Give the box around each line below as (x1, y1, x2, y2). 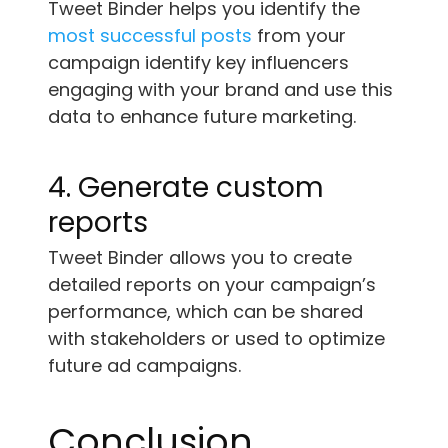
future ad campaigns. (48, 352, 241, 378)
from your (252, 22, 346, 48)
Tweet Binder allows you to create (48, 244, 352, 270)
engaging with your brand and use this (48, 76, 393, 102)
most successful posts (48, 22, 252, 48)
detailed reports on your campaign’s (48, 271, 376, 297)
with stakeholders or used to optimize (48, 325, 385, 351)
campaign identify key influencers (48, 49, 349, 75)
